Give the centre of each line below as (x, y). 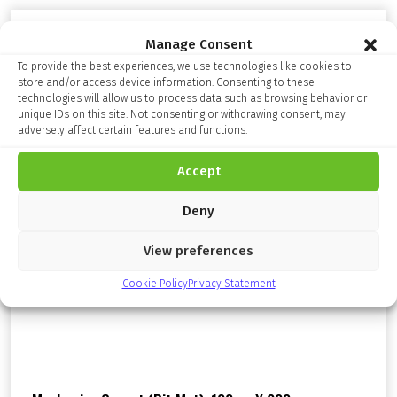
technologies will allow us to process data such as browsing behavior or (192, 98)
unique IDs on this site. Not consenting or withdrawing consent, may (182, 114)
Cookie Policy (155, 283)
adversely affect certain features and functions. (132, 130)
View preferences (198, 251)
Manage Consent (198, 44)
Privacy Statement (231, 283)
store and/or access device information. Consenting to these (166, 82)
